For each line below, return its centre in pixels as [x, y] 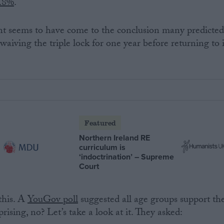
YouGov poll [53, 201]
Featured [100, 122]
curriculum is [102, 147]
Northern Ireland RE [115, 137]
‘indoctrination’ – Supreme [127, 156]
